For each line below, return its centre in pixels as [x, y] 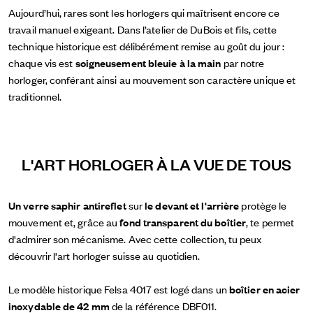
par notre [244, 62]
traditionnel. [35, 96]
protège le [263, 205]
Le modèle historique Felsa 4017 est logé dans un [119, 289]
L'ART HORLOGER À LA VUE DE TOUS [156, 163]
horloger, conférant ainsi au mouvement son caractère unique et [152, 79]
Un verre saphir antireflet [67, 205]
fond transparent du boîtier [183, 221]
